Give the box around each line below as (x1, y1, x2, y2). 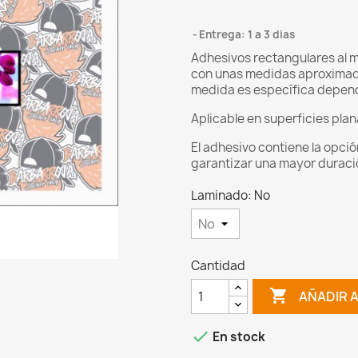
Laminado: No (191, 187, 270, 205)
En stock (210, 328, 265, 346)
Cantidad (191, 257, 245, 275)
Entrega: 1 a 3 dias (199, 27, 295, 42)
